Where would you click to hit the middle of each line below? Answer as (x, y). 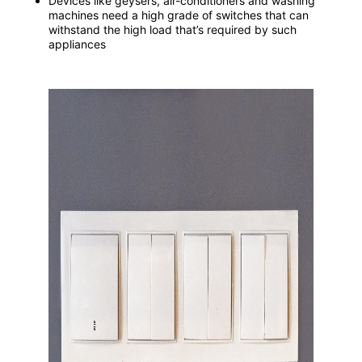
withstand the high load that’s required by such (173, 30)
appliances (77, 44)
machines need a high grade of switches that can (179, 15)
